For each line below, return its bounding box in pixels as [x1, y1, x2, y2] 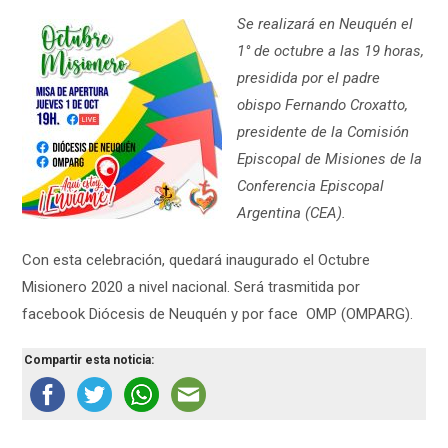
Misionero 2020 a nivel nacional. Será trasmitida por [22, 278, 361, 296]
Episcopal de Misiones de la [237, 150, 423, 168]
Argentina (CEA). [237, 204, 347, 222]
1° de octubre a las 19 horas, [237, 42, 425, 60]
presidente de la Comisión [237, 123, 410, 141]
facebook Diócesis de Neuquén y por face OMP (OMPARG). [22, 305, 414, 323]
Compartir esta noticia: [24, 353, 155, 367]
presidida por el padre [237, 69, 381, 87]
